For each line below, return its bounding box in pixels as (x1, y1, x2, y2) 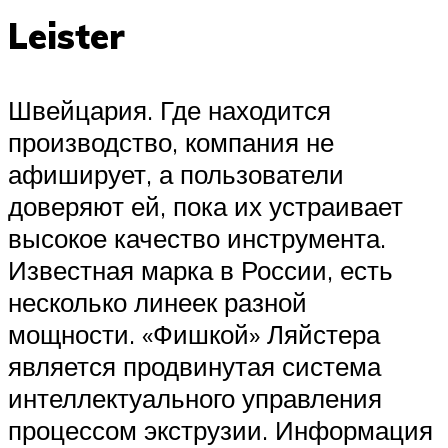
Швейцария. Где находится (8, 93, 331, 126)
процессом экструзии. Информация (8, 413, 433, 446)
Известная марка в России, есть (8, 253, 393, 286)
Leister (8, 14, 125, 59)
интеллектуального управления (8, 381, 382, 414)
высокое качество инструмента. (8, 221, 386, 254)
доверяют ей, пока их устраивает (8, 189, 403, 222)
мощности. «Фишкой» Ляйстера (8, 317, 380, 350)
